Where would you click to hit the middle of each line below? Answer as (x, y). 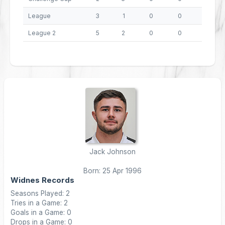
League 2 (42, 33)
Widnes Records (42, 180)
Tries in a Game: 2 (39, 203)
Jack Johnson (113, 152)
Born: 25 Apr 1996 (113, 171)
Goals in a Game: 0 (41, 212)
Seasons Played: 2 (40, 193)
